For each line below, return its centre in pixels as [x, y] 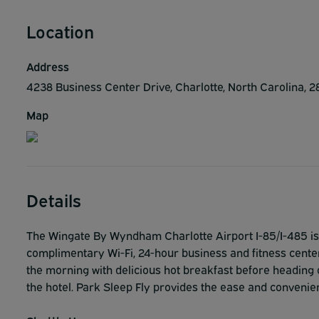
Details [54, 199]
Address [48, 66]
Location [60, 31]
